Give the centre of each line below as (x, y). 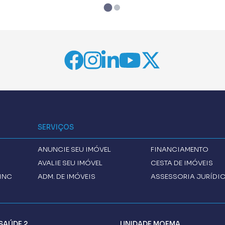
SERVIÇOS (56, 127)
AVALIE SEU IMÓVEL (70, 163)
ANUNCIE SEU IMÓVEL (75, 149)
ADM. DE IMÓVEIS (67, 176)
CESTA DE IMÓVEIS (182, 163)
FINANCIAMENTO (180, 149)
